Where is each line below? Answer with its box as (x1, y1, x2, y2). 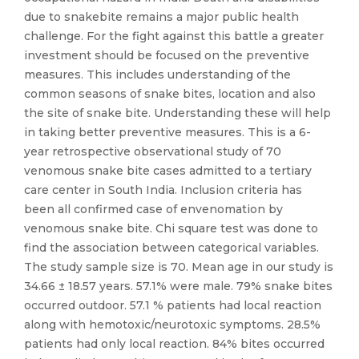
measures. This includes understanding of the (24, 67, 291, 82)
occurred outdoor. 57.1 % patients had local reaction (24, 298, 321, 313)
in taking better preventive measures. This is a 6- (24, 125, 311, 139)
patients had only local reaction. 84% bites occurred (24, 337, 325, 351)
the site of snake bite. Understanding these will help (24, 106, 331, 120)
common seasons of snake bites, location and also (24, 87, 316, 101)
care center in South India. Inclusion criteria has (24, 183, 302, 197)
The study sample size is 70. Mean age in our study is (24, 260, 333, 274)
